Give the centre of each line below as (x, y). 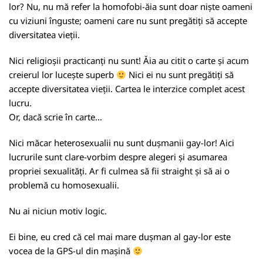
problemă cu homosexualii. (64, 185)
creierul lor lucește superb (63, 75)
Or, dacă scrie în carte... (55, 117)
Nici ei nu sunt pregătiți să (180, 75)
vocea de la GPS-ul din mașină (71, 251)
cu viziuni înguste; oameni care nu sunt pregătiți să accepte (128, 21)
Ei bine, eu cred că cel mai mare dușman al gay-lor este (120, 237)
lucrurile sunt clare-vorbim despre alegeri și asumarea (118, 157)
